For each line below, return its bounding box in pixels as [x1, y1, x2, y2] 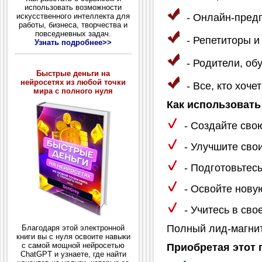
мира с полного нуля [33, 86, 113, 95]
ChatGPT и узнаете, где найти [20, 250, 126, 259]
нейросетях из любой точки [20, 77, 126, 87]
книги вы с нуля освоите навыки [16, 232, 130, 242]
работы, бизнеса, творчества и [19, 20, 127, 29]
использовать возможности [25, 2, 122, 12]
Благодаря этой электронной [22, 223, 125, 233]
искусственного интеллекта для [16, 11, 130, 20]
